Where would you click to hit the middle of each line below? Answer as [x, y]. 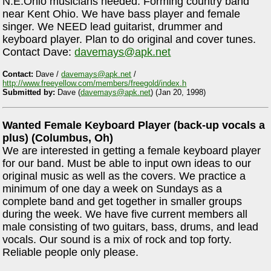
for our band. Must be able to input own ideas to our [127, 164]
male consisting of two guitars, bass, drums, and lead [131, 227]
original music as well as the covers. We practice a [124, 176]
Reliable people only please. [71, 253]
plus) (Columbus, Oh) [58, 138]
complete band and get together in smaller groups [122, 202]
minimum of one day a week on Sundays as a [113, 189]
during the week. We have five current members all [125, 214]
